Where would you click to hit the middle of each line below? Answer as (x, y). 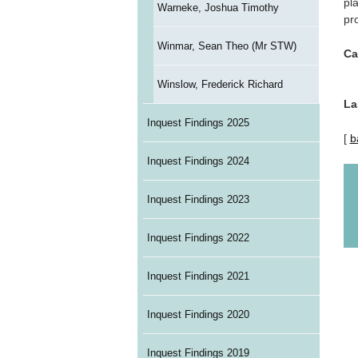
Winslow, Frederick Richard (220, 85)
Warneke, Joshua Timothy (218, 8)
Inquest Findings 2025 (198, 123)
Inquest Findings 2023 (198, 200)
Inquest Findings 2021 (198, 276)
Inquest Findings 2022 (198, 238)
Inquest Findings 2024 (198, 161)
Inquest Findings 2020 (198, 315)
